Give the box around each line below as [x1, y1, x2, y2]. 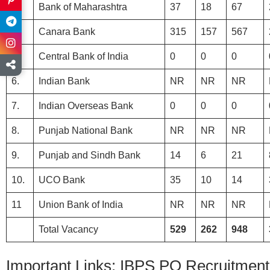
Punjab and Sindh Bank [39, 149, 140, 160]
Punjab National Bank [39, 125, 133, 136]
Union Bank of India [39, 199, 123, 210]
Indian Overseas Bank [39, 100, 133, 111]
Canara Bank [39, 26, 95, 37]
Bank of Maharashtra [39, 1, 127, 12]
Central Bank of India [39, 51, 128, 61]
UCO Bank [39, 174, 85, 185]
